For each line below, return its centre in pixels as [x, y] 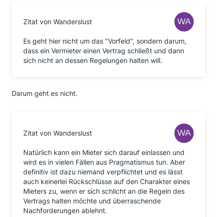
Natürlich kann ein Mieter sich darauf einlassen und [104, 152]
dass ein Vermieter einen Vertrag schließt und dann [104, 51]
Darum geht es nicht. [45, 93]
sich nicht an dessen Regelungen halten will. [93, 60]
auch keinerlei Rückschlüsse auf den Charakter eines [107, 181]
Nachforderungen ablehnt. [65, 210]
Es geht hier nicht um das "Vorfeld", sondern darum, [105, 41]
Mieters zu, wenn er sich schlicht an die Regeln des [104, 191]
